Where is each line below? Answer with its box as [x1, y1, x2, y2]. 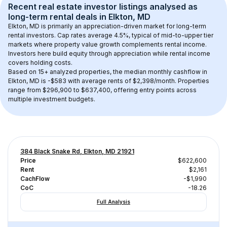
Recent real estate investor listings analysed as [8, 2, 200, 12]
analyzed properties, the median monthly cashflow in [48, 68, 209, 75]
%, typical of [123, 31, 161, 39]
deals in [73, 12, 108, 22]
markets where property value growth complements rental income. [8, 41, 208, 48]
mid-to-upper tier [161, 31, 213, 39]
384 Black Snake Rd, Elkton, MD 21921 [20, 147, 134, 155]
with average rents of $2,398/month [66, 77, 175, 85]
